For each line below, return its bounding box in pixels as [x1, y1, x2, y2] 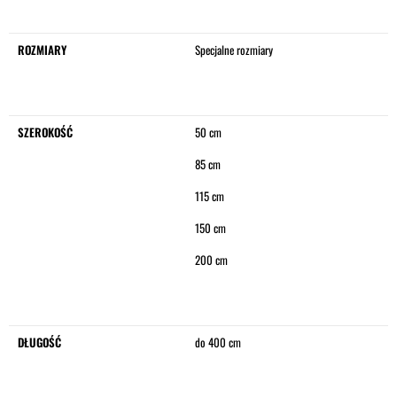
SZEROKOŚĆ [18, 122, 73, 141]
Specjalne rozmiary [195, 40, 273, 58]
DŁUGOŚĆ [18, 332, 61, 351]
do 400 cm [195, 332, 241, 351]
